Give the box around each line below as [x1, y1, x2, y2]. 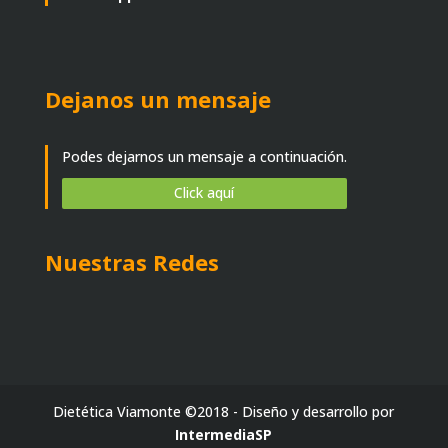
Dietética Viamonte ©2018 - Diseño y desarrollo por [53, 401, 395, 421]
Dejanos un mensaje [44, 84, 271, 115]
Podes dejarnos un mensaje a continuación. [61, 147, 347, 167]
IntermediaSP [175, 424, 273, 444]
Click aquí [174, 183, 235, 203]
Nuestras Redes [44, 246, 219, 277]
